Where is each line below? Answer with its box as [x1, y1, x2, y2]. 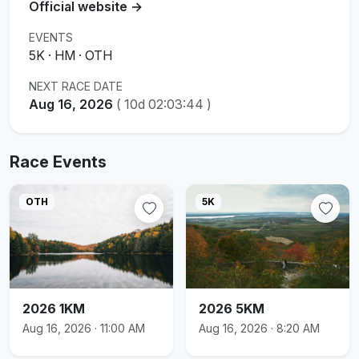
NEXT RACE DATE [29, 79, 123, 93]
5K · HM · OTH [29, 46, 112, 63]
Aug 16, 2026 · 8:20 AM [199, 321, 320, 335]
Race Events [10, 151, 107, 171]
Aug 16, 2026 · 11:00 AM [22, 321, 145, 335]
